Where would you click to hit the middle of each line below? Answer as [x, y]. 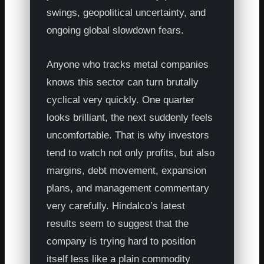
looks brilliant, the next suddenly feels [130, 117]
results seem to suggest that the [118, 223]
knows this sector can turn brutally [123, 82]
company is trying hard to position [121, 241]
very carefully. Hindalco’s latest [116, 206]
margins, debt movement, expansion [127, 170]
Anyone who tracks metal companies [128, 64]
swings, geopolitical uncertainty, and [126, 12]
